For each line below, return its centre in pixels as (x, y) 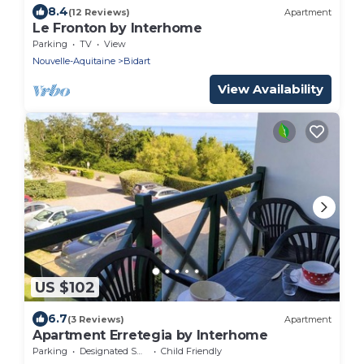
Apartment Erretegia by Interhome (150, 336)
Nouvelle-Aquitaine (74, 61)
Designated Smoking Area (108, 351)
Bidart (137, 61)
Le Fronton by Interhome (117, 28)
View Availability (271, 89)
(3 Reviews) (96, 319)
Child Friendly (191, 351)
